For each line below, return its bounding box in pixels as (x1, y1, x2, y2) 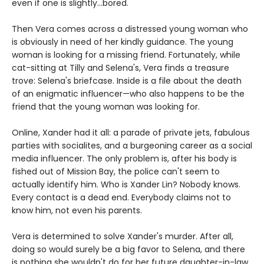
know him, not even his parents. (12, 204, 142, 216)
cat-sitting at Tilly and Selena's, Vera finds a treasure (12, 61, 229, 74)
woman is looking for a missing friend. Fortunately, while (12, 48, 240, 61)
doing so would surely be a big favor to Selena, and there (12, 243, 245, 255)
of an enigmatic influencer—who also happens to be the (12, 87, 245, 100)
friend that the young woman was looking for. (12, 100, 200, 113)
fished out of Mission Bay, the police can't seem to (12, 165, 220, 177)
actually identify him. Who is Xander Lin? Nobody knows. (12, 178, 240, 190)
